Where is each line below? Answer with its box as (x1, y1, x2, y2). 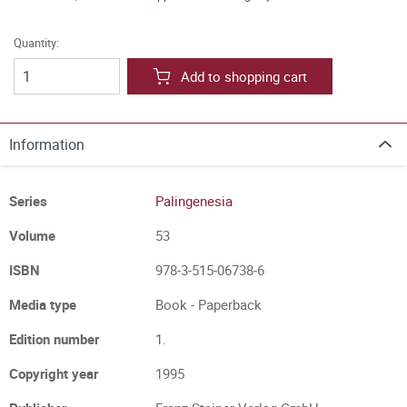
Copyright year (9, 364, 98, 382)
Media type (9, 295, 76, 313)
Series (9, 192, 47, 210)
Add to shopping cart (181, 67, 307, 85)
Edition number (9, 330, 99, 348)
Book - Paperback (155, 295, 262, 313)
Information (9, 134, 84, 154)
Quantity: (14, 35, 59, 51)
